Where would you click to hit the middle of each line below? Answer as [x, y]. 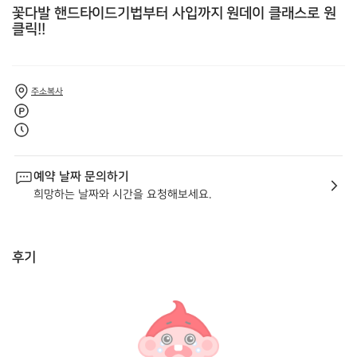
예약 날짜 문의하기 [81, 177]
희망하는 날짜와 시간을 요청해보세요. [122, 194]
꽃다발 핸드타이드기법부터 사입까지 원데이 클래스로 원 [174, 14]
